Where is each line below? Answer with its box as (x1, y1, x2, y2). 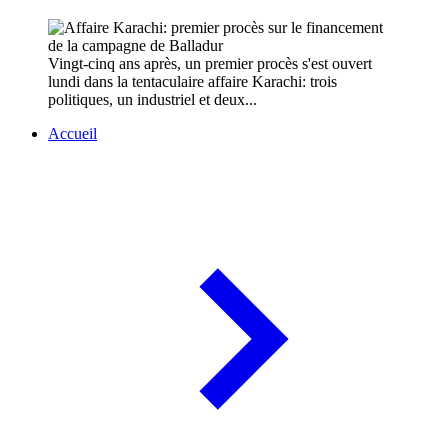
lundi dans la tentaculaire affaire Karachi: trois (48, 73, 337, 91)
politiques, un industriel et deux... (48, 91, 257, 109)
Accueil (48, 125, 97, 143)
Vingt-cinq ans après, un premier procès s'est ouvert (48, 55, 372, 73)
